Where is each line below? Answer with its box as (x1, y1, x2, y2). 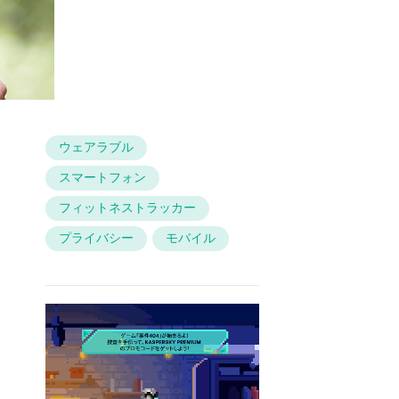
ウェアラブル (58, 140, 134, 155)
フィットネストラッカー (58, 200, 196, 216)
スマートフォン (58, 170, 146, 185)
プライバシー (58, 231, 134, 246)
